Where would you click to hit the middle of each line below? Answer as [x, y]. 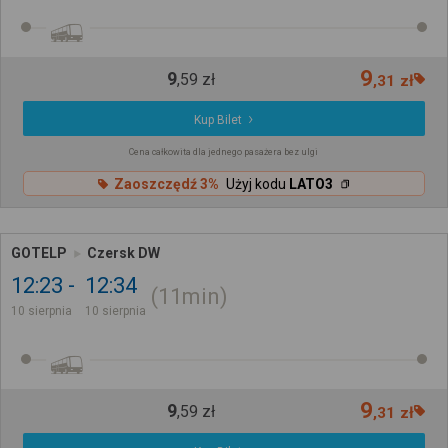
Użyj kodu [257, 183]
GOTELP [39, 253]
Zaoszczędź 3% [166, 183]
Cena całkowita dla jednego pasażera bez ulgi [224, 152]
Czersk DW [123, 253]
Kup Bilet [218, 120]
